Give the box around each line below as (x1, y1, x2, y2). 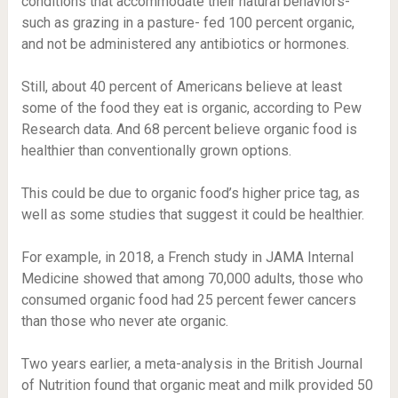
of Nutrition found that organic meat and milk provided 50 (20, 377, 373, 394)
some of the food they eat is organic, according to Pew (20, 99, 362, 116)
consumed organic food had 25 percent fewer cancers (20, 291, 356, 308)
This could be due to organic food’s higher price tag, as (20, 185, 360, 202)
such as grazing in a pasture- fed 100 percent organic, (20, 14, 354, 31)
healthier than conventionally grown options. (20, 142, 295, 159)
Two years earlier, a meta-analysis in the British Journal (20, 355, 362, 372)
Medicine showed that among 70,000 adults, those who (20, 270, 363, 287)
